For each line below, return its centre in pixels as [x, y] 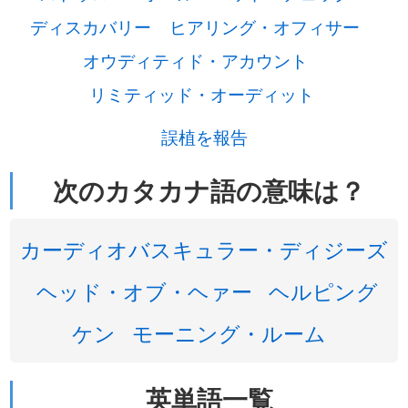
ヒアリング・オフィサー [265, 26]
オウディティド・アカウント [195, 60]
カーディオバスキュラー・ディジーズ [204, 249]
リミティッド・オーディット [202, 94]
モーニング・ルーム [229, 332]
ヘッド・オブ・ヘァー [144, 291]
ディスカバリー [91, 26]
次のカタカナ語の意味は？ [209, 190]
